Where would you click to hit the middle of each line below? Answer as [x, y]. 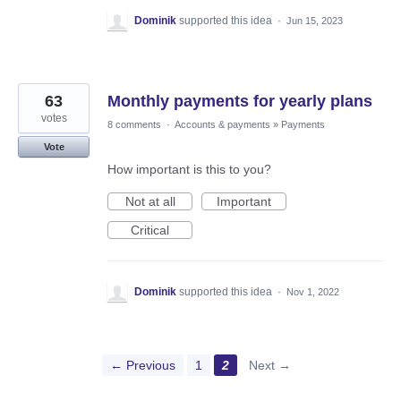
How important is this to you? [189, 170]
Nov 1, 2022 [313, 292]
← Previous [143, 366]
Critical [150, 230]
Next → [270, 366]
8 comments [134, 125]
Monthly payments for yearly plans [240, 102]
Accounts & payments [222, 125]
